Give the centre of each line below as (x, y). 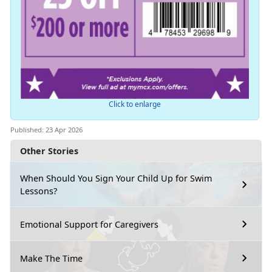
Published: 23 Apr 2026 (46, 130)
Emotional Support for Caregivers (89, 224)
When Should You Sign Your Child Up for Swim (116, 178)
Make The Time (51, 258)
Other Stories (49, 151)
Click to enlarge (134, 104)
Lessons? (39, 191)
